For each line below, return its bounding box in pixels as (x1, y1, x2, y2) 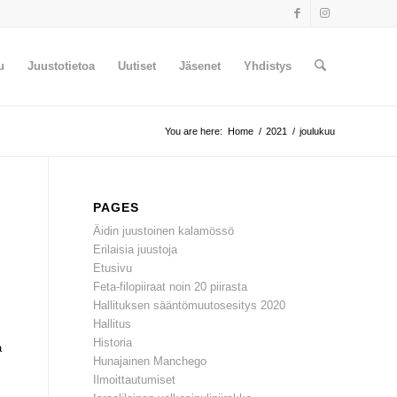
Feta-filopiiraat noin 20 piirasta (93, 280, 248, 293)
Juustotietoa (27, 59, 95, 73)
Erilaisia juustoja (93, 243, 178, 256)
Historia (93, 336, 133, 349)
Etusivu (93, 261, 133, 275)
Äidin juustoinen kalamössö (93, 224, 235, 237)
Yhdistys (243, 59, 292, 73)
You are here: (165, 126, 222, 136)
